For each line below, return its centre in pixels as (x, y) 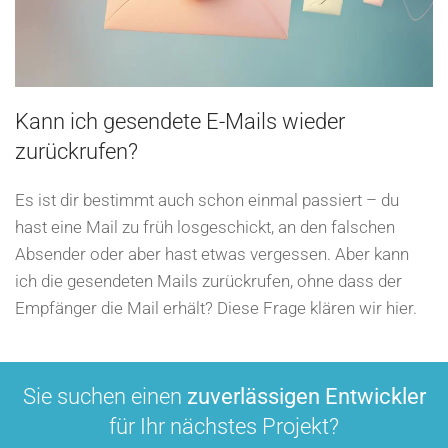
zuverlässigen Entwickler (306, 397)
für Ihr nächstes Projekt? (224, 427)
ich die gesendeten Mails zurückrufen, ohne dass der (208, 281)
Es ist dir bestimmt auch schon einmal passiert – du (207, 200)
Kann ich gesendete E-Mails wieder (180, 122)
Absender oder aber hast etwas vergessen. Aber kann (212, 254)
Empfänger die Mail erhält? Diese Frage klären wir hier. (216, 308)
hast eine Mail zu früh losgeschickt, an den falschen (205, 227)
